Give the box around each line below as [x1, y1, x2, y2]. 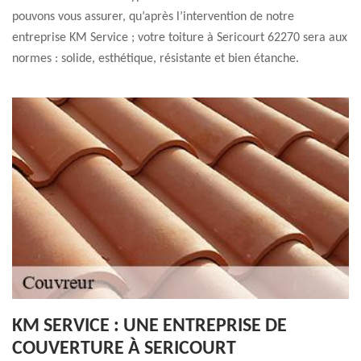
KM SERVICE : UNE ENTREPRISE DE [12, 317, 287, 336]
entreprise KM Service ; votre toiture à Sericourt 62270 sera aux [12, 31, 347, 44]
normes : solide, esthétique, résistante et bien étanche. [12, 52, 299, 65]
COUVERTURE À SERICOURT [12, 339, 236, 359]
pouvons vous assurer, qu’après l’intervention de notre [12, 10, 294, 23]
